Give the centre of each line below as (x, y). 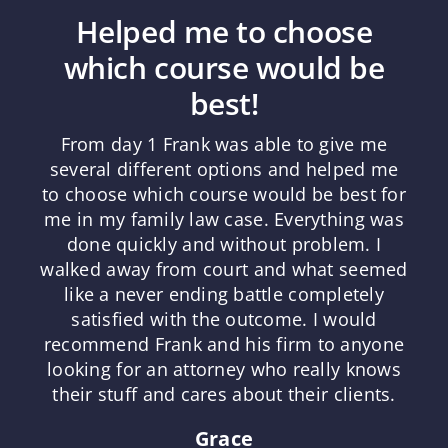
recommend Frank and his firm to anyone (224, 343)
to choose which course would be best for (224, 193)
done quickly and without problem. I (224, 243)
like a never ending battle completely (224, 293)
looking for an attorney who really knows (224, 368)
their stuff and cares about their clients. (224, 393)
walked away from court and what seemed (224, 268)
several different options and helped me (224, 168)
